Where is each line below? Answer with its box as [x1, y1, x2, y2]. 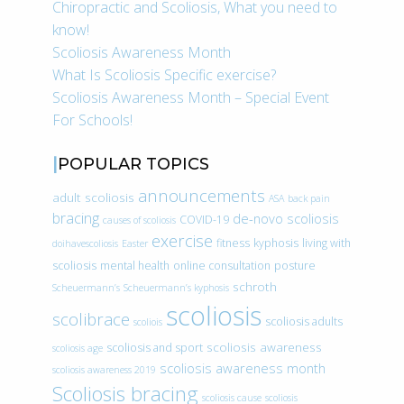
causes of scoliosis [103, 214, 176, 227]
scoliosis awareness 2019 [52, 363, 156, 377]
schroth [233, 278, 277, 296]
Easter [122, 237, 148, 251]
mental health [100, 258, 170, 274]
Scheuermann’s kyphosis [124, 281, 229, 295]
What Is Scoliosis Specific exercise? [52, 65, 276, 86]
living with [302, 235, 351, 252]
